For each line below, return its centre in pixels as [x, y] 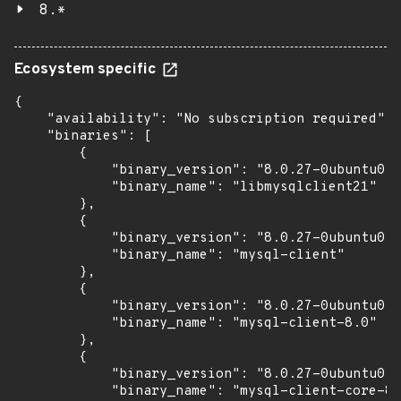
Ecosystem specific [87, 70]
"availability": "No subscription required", [204, 119]
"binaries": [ [83, 137]
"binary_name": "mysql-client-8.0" [196, 324]
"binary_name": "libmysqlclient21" [196, 188]
